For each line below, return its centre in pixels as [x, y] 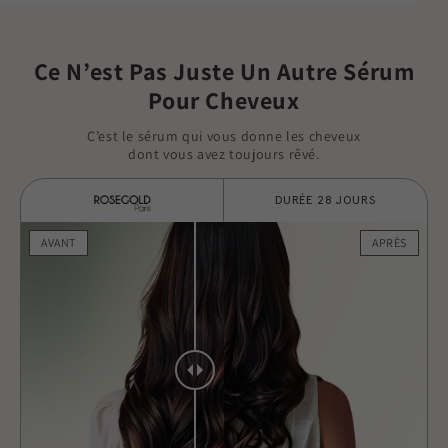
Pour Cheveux [224, 100]
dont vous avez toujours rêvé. [224, 154]
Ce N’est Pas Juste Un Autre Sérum [224, 71]
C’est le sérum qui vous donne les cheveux [224, 136]
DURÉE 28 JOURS [325, 200]
